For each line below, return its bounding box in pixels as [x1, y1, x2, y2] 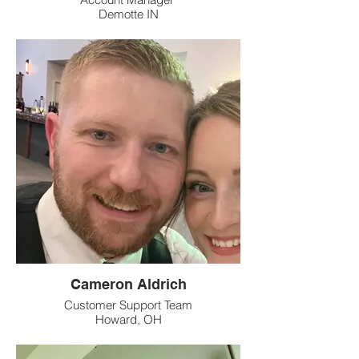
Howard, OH [95, 312, 162, 327]
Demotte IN [98, 6, 159, 22]
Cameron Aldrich [70, 276, 187, 292]
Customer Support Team [64, 297, 192, 313]
